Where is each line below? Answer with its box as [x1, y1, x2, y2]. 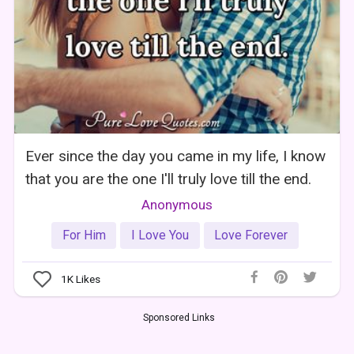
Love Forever [214, 227, 288, 243]
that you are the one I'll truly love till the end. [25, 170, 312, 188]
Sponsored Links [142, 311, 215, 323]
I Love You [130, 227, 189, 243]
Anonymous [141, 197, 213, 213]
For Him [62, 227, 106, 243]
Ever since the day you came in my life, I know [25, 147, 326, 165]
